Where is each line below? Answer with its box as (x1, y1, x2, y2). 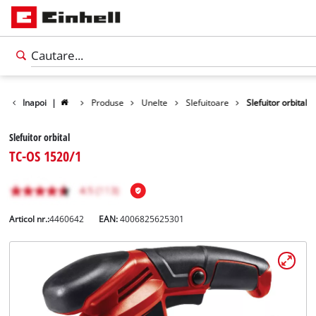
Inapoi (23, 97, 47, 108)
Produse (91, 97, 124, 108)
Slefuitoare (186, 97, 229, 108)
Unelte (141, 97, 168, 108)
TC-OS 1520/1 (9, 146, 82, 166)
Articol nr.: (9, 214, 50, 225)
